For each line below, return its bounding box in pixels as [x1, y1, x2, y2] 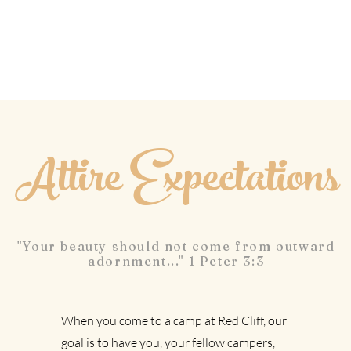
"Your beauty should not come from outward [16, 238, 335, 254]
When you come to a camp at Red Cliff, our [61, 313, 288, 328]
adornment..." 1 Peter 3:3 [88, 253, 265, 269]
